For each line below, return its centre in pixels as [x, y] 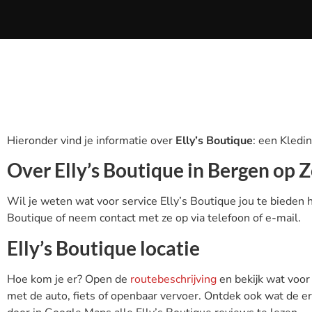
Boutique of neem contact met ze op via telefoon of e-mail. [154, 218]
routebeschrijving [175, 279]
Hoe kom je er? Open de [69, 279]
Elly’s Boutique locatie [103, 248]
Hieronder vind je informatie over [91, 141]
